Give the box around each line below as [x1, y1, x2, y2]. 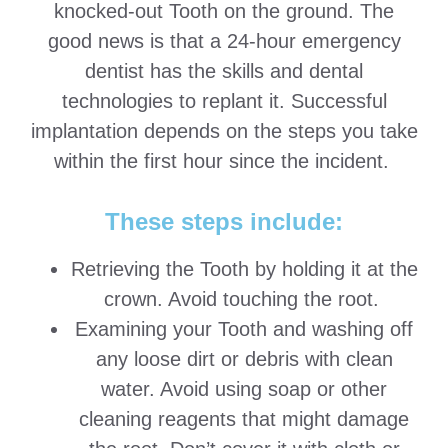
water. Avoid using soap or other [101, 378, 387, 401]
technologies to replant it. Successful [61, 89, 387, 112]
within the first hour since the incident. [53, 149, 395, 172]
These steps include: [105, 208, 343, 236]
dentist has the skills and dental [85, 59, 363, 82]
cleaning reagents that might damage [79, 408, 409, 431]
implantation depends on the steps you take [30, 119, 418, 142]
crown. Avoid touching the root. [103, 288, 385, 311]
